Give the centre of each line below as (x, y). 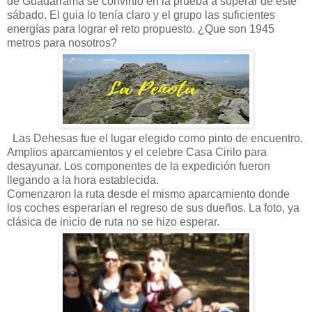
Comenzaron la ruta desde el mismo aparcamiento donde (148, 194)
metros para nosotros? (62, 42)
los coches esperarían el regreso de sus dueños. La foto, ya (153, 208)
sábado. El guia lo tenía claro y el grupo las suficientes (141, 15)
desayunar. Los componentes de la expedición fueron (139, 166)
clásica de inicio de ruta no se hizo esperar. (113, 221)
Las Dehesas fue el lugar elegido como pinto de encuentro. (155, 138)
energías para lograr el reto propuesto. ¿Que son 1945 (141, 29)
